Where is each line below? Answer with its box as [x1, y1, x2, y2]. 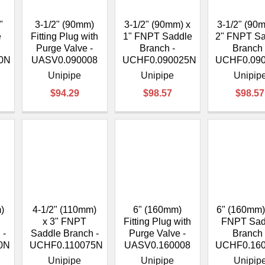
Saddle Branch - [30, 228, 99, 239]
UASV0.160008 [124, 240, 191, 251]
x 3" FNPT [43, 216, 87, 227]
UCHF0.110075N [30, 240, 103, 251]
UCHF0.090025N [122, 55, 196, 66]
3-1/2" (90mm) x [124, 20, 191, 30]
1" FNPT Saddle [122, 31, 192, 42]
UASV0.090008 [31, 55, 98, 66]
